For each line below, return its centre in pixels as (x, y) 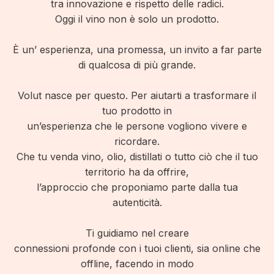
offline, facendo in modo (137, 264)
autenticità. (137, 202)
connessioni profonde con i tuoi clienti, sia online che (137, 248)
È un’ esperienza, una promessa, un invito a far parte (137, 50)
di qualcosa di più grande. (137, 65)
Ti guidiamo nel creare (137, 233)
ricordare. (137, 141)
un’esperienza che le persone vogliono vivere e (137, 126)
